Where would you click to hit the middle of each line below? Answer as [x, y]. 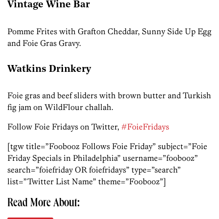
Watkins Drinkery [49, 69]
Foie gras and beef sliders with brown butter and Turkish [109, 96]
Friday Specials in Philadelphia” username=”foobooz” [103, 158]
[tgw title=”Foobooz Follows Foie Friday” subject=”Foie [107, 146]
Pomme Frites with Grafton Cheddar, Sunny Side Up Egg [109, 31]
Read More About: [44, 204]
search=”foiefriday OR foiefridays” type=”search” [94, 170]
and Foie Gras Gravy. [44, 43]
